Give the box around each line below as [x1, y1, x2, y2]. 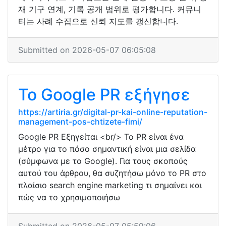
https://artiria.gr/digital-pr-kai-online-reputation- [18, 107, 207, 117]
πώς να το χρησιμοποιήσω [18, 192, 120, 202]
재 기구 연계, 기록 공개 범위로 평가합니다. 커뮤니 [18, 4, 201, 14]
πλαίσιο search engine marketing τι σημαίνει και [18, 180, 202, 190]
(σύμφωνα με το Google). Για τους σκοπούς [18, 156, 188, 166]
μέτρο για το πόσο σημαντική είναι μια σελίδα [18, 144, 196, 154]
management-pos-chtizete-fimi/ [18, 117, 142, 127]
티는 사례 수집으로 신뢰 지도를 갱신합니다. [18, 16, 178, 26]
